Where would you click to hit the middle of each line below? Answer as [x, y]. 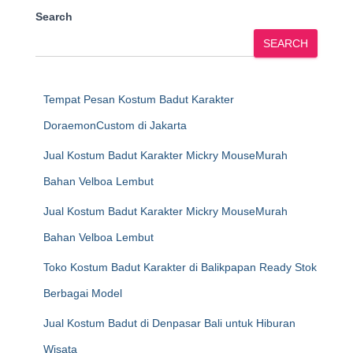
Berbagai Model [83, 293]
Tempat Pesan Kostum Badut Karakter [139, 99]
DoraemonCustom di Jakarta [115, 125]
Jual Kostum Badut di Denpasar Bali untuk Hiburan [169, 323]
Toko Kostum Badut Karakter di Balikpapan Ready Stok [180, 267]
